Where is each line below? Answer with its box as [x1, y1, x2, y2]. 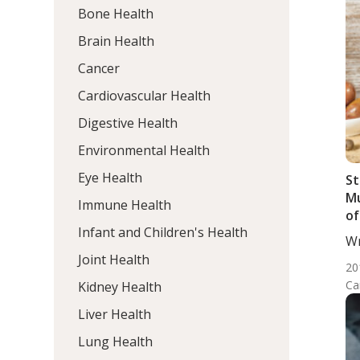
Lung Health [78, 332, 153, 350]
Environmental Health [78, 141, 211, 159]
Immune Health [78, 195, 172, 214]
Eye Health [78, 168, 143, 186]
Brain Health [78, 31, 155, 50]
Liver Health [78, 305, 152, 323]
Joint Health [78, 250, 150, 268]
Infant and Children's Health [78, 223, 248, 241]
